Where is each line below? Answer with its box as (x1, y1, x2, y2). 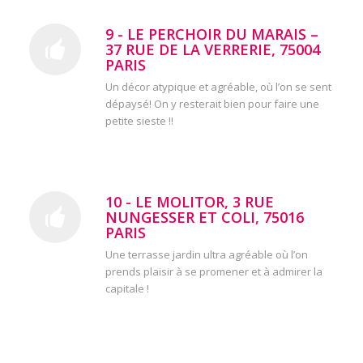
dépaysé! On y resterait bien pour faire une (105, 96, 319, 112)
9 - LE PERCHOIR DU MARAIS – (105, 24, 318, 45)
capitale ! (105, 280, 149, 296)
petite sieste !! (105, 113, 173, 129)
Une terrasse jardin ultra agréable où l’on (105, 246, 308, 262)
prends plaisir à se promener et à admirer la (105, 263, 322, 279)
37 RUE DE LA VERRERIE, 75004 (105, 40, 320, 60)
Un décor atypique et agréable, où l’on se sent (105, 79, 331, 95)
